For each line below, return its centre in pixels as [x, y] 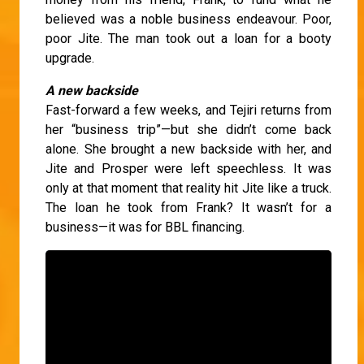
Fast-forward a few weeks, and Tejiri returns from [188, 110]
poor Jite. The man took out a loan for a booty [188, 38]
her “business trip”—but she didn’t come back [188, 129]
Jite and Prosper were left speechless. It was [188, 168]
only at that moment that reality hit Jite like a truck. [188, 188]
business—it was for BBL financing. [145, 227]
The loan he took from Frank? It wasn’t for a [188, 207]
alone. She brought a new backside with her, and [188, 149]
